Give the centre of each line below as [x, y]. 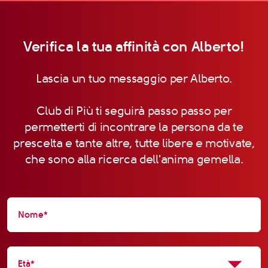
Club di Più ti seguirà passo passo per [134, 111]
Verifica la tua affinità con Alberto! [134, 46]
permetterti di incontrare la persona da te [134, 127]
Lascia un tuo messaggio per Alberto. [134, 78]
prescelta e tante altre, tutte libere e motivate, [134, 143]
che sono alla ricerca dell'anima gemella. [134, 159]
